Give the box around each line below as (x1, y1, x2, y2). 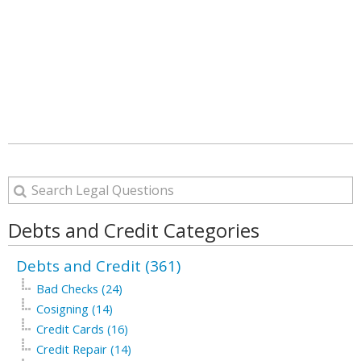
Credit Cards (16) (36, 322, 128, 337)
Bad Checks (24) (36, 281, 122, 297)
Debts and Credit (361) (16, 255, 180, 276)
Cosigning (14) (36, 301, 113, 317)
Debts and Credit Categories (8, 217, 259, 243)
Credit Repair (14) (36, 342, 131, 357)
